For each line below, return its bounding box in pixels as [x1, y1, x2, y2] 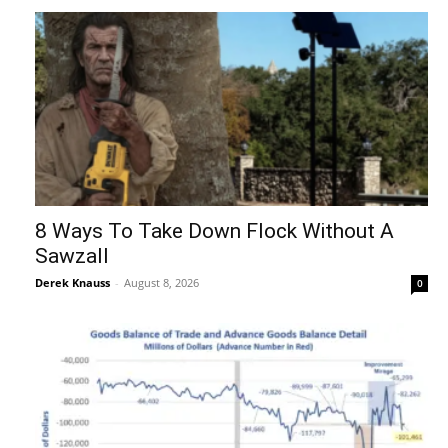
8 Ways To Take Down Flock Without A [35, 219, 394, 244]
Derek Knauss [35, 275, 110, 291]
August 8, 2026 [124, 275, 199, 291]
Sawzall [35, 244, 109, 269]
